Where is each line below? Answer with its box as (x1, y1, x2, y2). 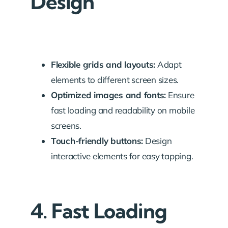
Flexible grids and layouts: (51, 59, 156, 70)
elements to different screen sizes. (51, 74, 179, 85)
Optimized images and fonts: (51, 89, 166, 100)
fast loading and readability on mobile (51, 104, 195, 116)
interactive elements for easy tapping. (51, 150, 193, 161)
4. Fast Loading (31, 198, 167, 223)
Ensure (166, 89, 194, 100)
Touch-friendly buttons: (51, 135, 144, 146)
